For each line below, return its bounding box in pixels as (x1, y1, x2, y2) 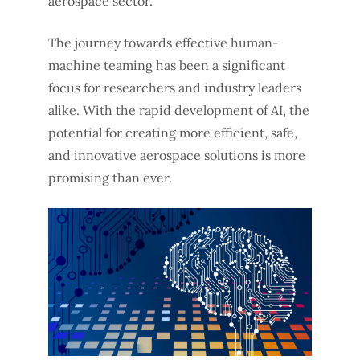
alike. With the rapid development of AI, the (48, 101, 309, 118)
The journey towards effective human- (48, 34, 279, 51)
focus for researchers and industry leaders (48, 79, 301, 96)
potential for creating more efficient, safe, (48, 124, 297, 141)
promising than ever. (48, 169, 172, 186)
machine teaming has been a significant (48, 56, 285, 73)
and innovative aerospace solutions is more (48, 146, 305, 163)
